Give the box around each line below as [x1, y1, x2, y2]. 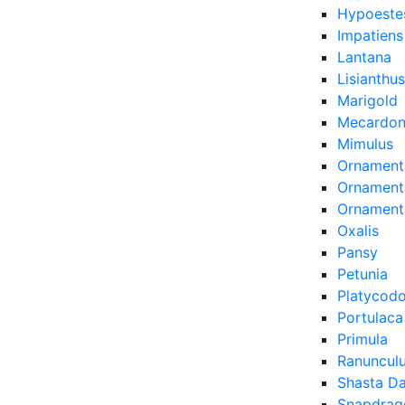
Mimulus [337, 135, 393, 154]
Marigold [337, 91, 398, 110]
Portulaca [337, 308, 403, 327]
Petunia [337, 265, 388, 284]
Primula [337, 330, 388, 349]
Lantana [337, 48, 391, 67]
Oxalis [337, 221, 379, 240]
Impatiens [337, 26, 403, 45]
